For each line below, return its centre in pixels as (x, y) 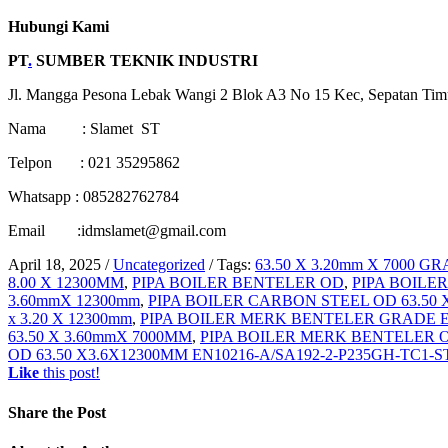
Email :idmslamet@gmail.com (117, 231)
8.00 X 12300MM (66, 283)
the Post (77, 412)
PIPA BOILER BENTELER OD (238, 283)
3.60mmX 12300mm (74, 301)
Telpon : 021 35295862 (94, 163)
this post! (69, 373)
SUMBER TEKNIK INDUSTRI (145, 61)
